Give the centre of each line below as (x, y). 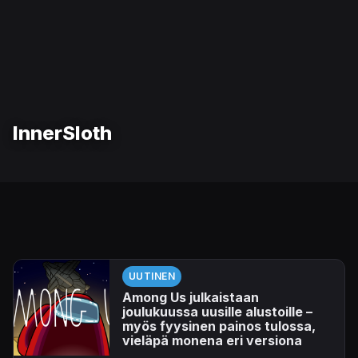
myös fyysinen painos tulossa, (219, 326)
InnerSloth (62, 133)
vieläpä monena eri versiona (212, 340)
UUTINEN (152, 276)
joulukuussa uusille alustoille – (217, 312)
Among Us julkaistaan (191, 297)
